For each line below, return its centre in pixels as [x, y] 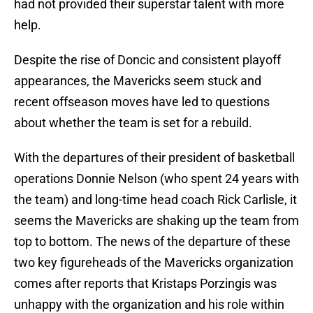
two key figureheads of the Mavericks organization [154, 263]
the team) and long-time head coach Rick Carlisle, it [155, 200]
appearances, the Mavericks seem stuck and [138, 81]
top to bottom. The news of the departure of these [152, 242]
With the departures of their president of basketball [154, 158]
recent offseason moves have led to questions [142, 102]
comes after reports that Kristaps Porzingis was [145, 284]
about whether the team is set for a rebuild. [133, 123]
